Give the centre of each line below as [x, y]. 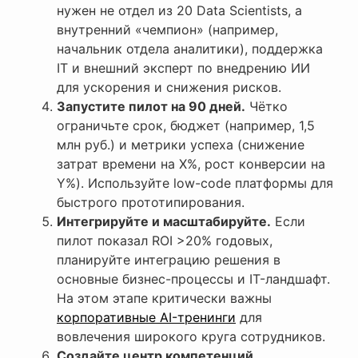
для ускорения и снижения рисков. [169, 88]
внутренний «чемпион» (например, [167, 30]
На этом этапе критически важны [164, 298]
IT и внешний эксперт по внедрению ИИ [183, 68]
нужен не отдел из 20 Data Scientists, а [179, 11]
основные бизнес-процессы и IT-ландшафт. [193, 279]
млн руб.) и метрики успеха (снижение [181, 145]
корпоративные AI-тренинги [146, 318]
